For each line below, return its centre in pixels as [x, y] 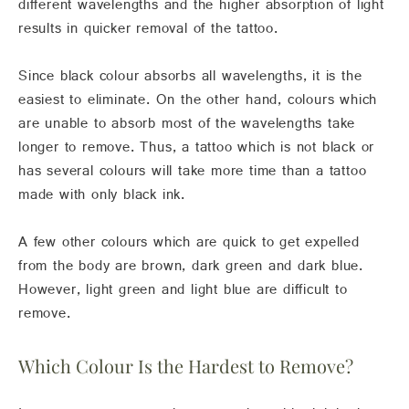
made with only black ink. [102, 199]
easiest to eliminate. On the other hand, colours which [198, 104]
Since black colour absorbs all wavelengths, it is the [190, 80]
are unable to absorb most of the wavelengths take [187, 127]
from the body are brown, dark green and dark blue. [191, 270]
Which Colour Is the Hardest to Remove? [186, 366]
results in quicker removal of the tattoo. [148, 32]
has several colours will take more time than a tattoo [193, 175]
